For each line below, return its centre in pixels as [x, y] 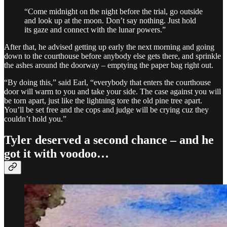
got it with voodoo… [56, 154]
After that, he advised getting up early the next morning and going [109, 47]
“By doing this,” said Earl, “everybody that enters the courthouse [107, 82]
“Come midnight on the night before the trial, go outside [113, 11]
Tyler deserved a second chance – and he [109, 140]
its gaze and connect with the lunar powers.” [95, 29]
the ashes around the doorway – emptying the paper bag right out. [109, 65]
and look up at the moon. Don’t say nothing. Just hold [110, 20]
